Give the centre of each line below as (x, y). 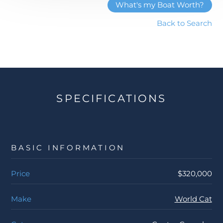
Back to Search (184, 23)
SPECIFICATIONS (111, 99)
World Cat (193, 199)
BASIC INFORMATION (68, 148)
